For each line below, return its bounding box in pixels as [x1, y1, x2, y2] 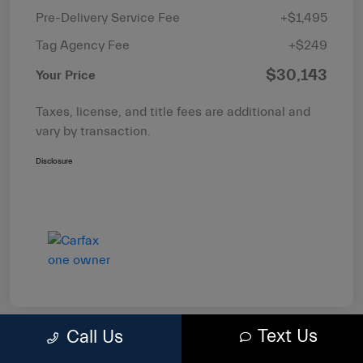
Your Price [36, 67, 96, 83]
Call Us [66, 327, 123, 348]
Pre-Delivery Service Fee [36, 10, 180, 25]
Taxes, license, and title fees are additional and [36, 104, 310, 119]
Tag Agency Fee [36, 37, 130, 53]
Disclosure [36, 156, 72, 166]
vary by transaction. [36, 123, 151, 139]
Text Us [257, 326, 318, 347]
